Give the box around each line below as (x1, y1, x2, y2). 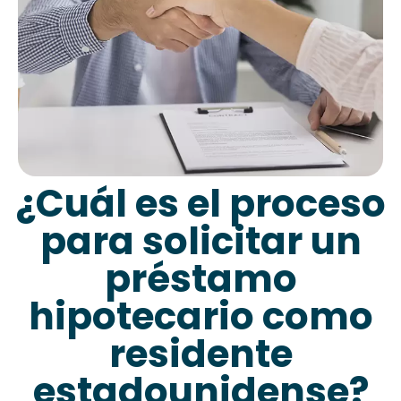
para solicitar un (39, 214, 362, 268)
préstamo (104, 252, 297, 305)
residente (108, 327, 293, 380)
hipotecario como (28, 289, 373, 343)
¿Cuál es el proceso (15, 176, 386, 230)
